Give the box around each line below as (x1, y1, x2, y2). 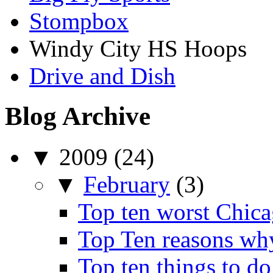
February (83, 171, 170, 198)
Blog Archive (5, 102, 151, 131)
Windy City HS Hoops (29, 35, 247, 62)
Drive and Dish (29, 62, 175, 89)
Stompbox (29, 7, 129, 34)
